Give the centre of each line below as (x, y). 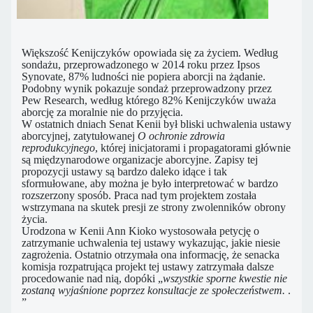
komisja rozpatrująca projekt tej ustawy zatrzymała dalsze (148, 267)
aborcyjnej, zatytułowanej (78, 136)
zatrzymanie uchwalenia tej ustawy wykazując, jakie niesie (151, 243)
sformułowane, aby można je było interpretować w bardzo (150, 184)
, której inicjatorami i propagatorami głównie (193, 148)
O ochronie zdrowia (180, 136)
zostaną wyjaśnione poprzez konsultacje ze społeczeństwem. (153, 291)
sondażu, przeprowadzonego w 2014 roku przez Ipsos (141, 65)
